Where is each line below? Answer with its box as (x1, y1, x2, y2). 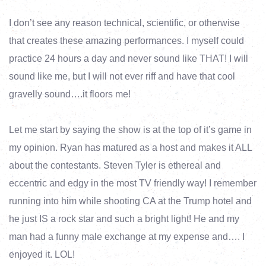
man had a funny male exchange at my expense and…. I (9, 232, 245, 242)
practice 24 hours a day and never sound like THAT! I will (9, 53, 248, 64)
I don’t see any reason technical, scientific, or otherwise (9, 18, 240, 28)
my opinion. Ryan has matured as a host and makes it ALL (9, 142, 252, 153)
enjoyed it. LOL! (9, 249, 77, 259)
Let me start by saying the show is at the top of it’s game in (9, 125, 252, 135)
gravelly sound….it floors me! (9, 89, 133, 99)
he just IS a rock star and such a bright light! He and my (9, 214, 239, 224)
